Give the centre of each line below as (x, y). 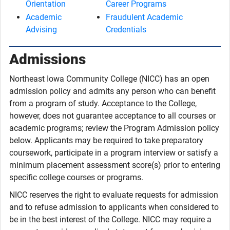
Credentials (126, 30)
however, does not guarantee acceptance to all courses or (112, 116)
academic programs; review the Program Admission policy (114, 128)
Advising (41, 30)
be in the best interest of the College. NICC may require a (110, 219)
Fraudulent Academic (144, 17)
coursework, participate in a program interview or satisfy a (114, 153)
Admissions (47, 59)
